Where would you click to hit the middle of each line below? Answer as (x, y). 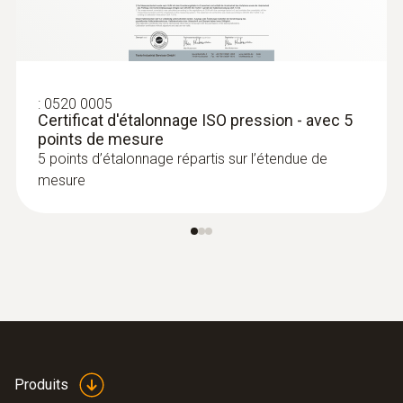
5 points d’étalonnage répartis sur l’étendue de (183, 158)
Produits (41, 384)
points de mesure (101, 139)
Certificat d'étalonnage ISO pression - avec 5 (195, 120)
